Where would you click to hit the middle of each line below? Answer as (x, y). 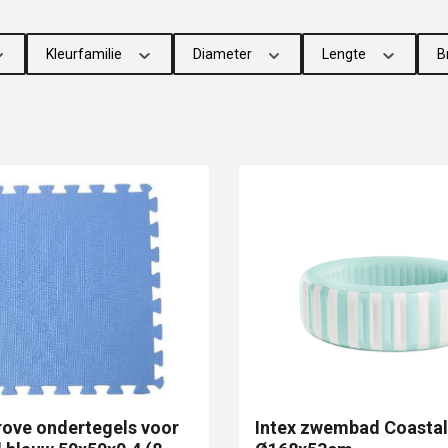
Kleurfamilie (85, 54)
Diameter (223, 54)
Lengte (345, 54)
